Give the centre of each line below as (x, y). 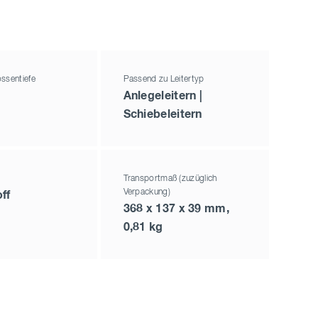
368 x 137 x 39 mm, (176, 209)
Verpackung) (147, 193)
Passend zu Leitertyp (164, 80)
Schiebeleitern (163, 115)
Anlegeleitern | (163, 96)
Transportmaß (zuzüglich (170, 179)
